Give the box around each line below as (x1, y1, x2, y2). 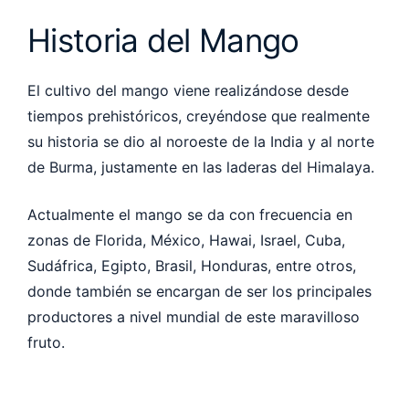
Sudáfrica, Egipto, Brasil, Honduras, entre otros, (27, 256, 356, 275)
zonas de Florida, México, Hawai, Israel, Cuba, (27, 230, 345, 249)
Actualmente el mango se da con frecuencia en (27, 204, 352, 224)
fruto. (27, 332, 69, 351)
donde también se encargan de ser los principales (27, 281, 372, 300)
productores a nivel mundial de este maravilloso (27, 307, 360, 326)
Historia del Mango (27, 20, 308, 59)
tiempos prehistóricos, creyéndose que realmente (27, 106, 370, 125)
